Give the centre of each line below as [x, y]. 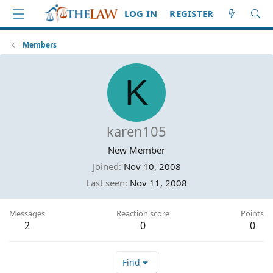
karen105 [136, 131]
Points [252, 213]
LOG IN [141, 13]
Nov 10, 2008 [152, 166]
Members [40, 45]
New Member [136, 150]
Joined [105, 166]
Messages [27, 213]
